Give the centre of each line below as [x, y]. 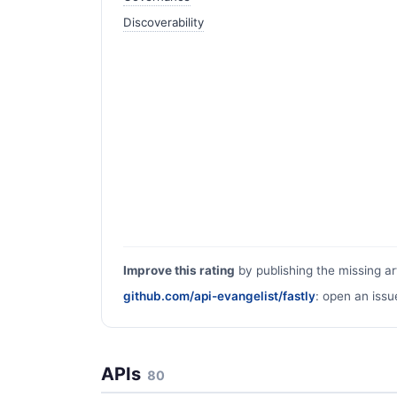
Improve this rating [179, 270]
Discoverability [163, 22]
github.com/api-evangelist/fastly [219, 296]
